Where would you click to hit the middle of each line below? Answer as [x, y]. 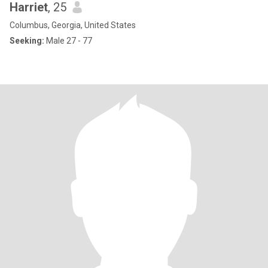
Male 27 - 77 [68, 41]
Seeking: [27, 41]
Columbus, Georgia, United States [73, 25]
